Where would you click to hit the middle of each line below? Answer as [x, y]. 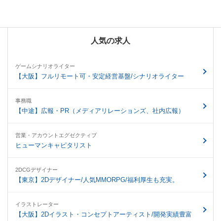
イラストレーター [37, 204]
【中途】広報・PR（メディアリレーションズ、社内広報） [100, 111]
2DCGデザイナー [37, 170]
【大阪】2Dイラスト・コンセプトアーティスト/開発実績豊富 [104, 214]
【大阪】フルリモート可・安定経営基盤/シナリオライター [100, 76]
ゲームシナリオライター [45, 66]
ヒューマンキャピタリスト [54, 145]
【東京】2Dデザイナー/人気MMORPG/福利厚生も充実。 [97, 180]
